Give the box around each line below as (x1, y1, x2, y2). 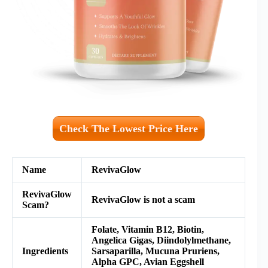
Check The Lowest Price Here (59, 123, 199, 135)
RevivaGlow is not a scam (92, 194, 195, 205)
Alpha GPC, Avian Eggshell (92, 257, 204, 267)
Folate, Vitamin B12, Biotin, (92, 224, 204, 234)
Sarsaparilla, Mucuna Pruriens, (92, 246, 220, 256)
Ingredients (22, 246, 68, 256)
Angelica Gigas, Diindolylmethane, (92, 235, 231, 245)
